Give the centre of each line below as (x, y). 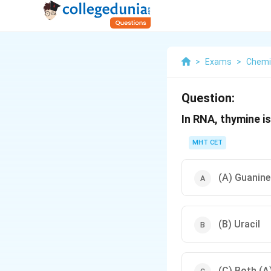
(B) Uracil (239, 224)
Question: (208, 98)
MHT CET (207, 142)
